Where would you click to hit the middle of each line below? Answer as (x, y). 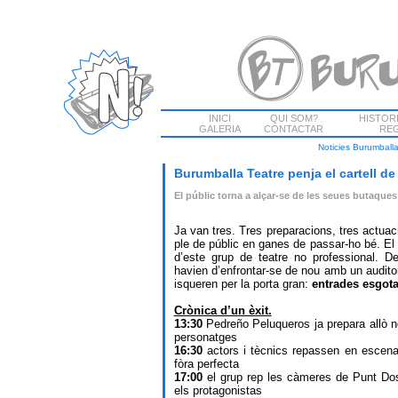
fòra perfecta (206, 364)
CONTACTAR (294, 129)
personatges (205, 337)
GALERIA (219, 129)
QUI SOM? (294, 118)
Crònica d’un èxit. (223, 310)
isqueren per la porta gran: (243, 284)
